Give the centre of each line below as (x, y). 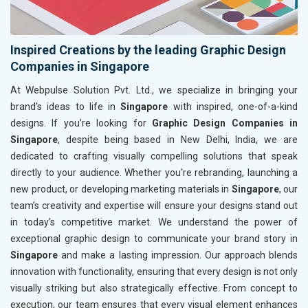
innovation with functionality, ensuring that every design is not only (154, 272)
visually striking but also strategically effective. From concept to (154, 288)
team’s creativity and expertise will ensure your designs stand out (154, 206)
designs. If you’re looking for (81, 123)
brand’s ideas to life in (66, 107)
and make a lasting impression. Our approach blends (178, 255)
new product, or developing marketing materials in (121, 189)
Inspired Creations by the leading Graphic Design (148, 50)
